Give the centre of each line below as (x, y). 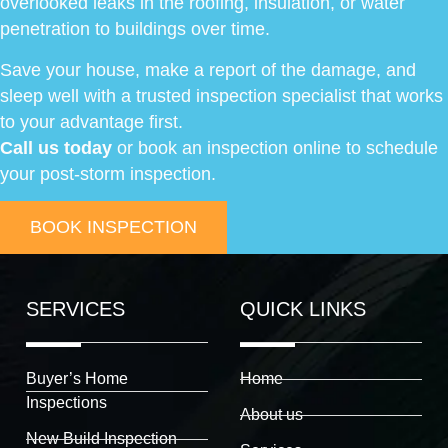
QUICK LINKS (303, 309)
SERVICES (75, 309)
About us (271, 415)
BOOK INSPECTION (113, 227)
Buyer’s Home (77, 379)
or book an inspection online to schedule (275, 147)
